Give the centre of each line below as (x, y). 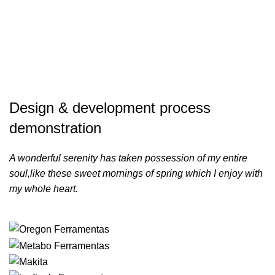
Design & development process (110, 108)
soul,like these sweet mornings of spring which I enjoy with (136, 173)
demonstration (55, 128)
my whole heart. (44, 189)
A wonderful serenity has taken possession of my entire (128, 158)
